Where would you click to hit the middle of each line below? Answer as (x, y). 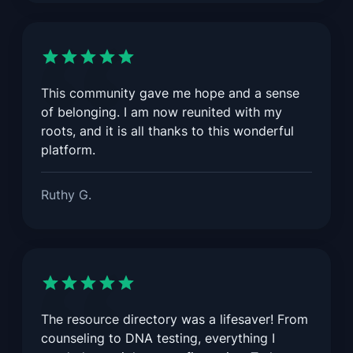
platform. (68, 150)
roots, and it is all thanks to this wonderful (167, 131)
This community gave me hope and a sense (170, 93)
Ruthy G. (66, 195)
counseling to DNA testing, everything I (158, 338)
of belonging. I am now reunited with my (162, 112)
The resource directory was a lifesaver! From (175, 320)
